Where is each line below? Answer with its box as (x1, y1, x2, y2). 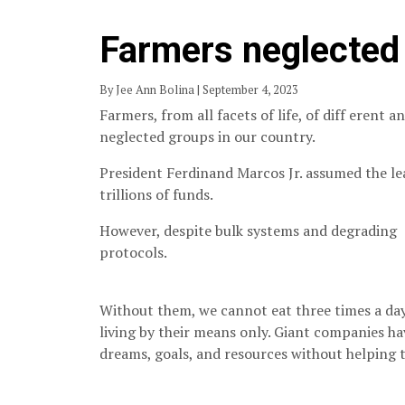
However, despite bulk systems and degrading (99, 220, 397, 240)
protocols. (99, 241, 167, 262)
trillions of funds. (99, 184, 213, 204)
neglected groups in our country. (99, 126, 316, 146)
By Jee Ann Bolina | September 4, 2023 (99, 81, 304, 98)
